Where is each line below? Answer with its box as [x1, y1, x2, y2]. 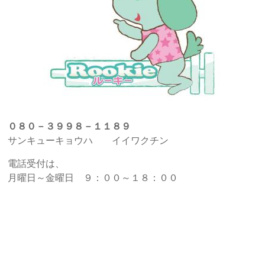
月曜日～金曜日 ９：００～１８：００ [8, 172, 179, 183]
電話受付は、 [8, 157, 65, 169]
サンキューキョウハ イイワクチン [8, 134, 169, 146]
